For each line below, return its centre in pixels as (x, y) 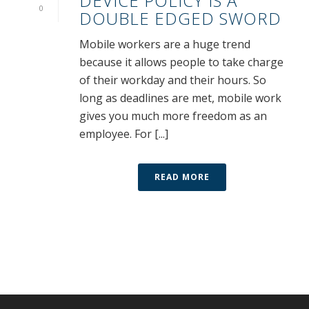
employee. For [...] (124, 134)
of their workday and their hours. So (173, 80)
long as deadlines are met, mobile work (180, 98)
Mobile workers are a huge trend (165, 44)
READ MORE (182, 177)
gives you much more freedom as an (173, 116)
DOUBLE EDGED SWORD (180, 19)
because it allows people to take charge (181, 62)
